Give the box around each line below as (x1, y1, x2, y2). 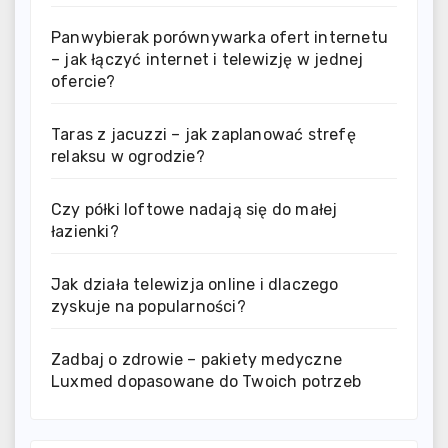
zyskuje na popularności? (51, 297, 246, 317)
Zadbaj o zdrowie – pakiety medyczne (51, 350, 342, 370)
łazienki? (51, 222, 119, 242)
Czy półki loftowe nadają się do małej (51, 200, 338, 220)
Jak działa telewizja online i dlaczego (51, 275, 339, 295)
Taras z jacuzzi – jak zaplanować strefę (51, 125, 356, 145)
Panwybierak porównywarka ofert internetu (51, 28, 389, 48)
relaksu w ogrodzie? (51, 147, 205, 167)
